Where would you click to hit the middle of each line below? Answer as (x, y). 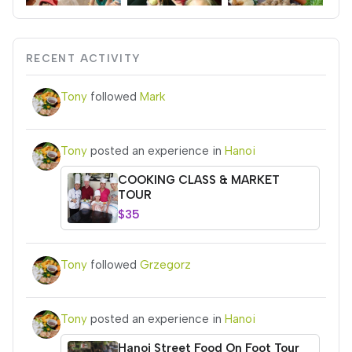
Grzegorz (165, 265)
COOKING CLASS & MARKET (199, 180)
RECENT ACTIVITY (84, 58)
